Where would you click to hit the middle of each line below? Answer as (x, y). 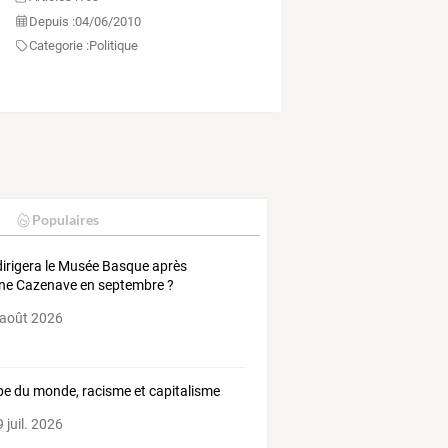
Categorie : (58, 46)
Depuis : (51, 21)
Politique (113, 46)
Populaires (65, 220)
